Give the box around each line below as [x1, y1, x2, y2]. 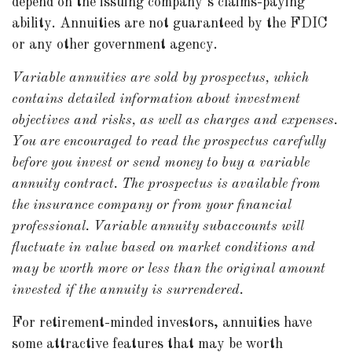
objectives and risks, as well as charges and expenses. [12, 113, 338, 127]
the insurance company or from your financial [12, 198, 291, 212]
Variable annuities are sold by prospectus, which [12, 71, 309, 85]
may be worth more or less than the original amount [12, 262, 325, 276]
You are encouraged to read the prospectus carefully [12, 134, 326, 148]
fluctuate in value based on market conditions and [12, 240, 315, 255]
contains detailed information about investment [12, 92, 300, 106]
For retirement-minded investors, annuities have [12, 316, 312, 330]
